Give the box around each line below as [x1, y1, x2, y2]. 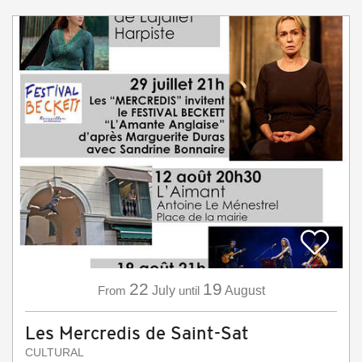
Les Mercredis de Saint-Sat [25, 323, 249, 343]
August [224, 284, 265, 297]
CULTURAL [25, 346, 84, 359]
